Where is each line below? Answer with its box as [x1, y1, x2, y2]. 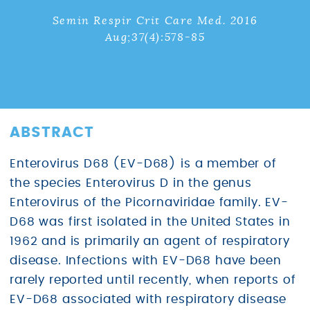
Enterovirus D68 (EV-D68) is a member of [10, 158, 277, 170]
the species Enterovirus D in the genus [10, 177, 252, 189]
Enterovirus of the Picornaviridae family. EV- [10, 197, 289, 208]
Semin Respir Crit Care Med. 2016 [52, 13, 258, 28]
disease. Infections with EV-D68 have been [10, 255, 282, 266]
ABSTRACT [10, 125, 95, 140]
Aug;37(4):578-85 [104, 30, 206, 45]
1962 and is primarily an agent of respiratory [10, 235, 290, 247]
